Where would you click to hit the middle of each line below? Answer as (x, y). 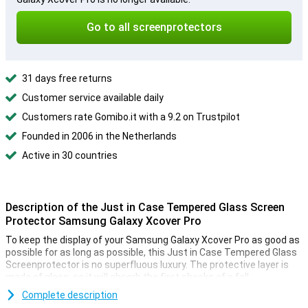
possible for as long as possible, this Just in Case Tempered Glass (151, 252)
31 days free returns (67, 78)
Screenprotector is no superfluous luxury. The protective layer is (147, 265)
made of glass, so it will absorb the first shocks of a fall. (128, 277)
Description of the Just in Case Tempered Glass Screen (145, 207)
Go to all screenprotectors (154, 27)
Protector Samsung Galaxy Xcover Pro (103, 221)
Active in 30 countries (70, 155)
